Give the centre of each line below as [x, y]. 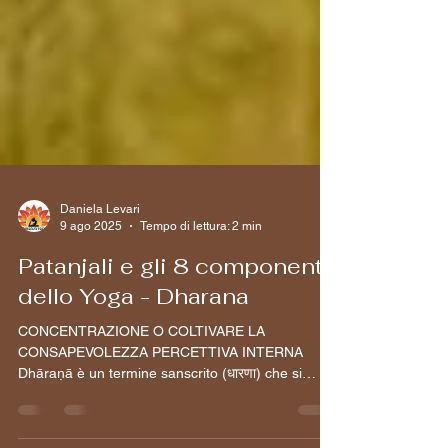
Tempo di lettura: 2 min [201, 269]
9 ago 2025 [91, 269]
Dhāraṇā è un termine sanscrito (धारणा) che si [160, 417]
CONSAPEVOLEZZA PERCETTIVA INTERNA [160, 396]
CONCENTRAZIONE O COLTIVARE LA [141, 375]
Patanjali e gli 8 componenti [174, 310]
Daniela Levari [100, 253]
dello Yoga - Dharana [133, 340]
